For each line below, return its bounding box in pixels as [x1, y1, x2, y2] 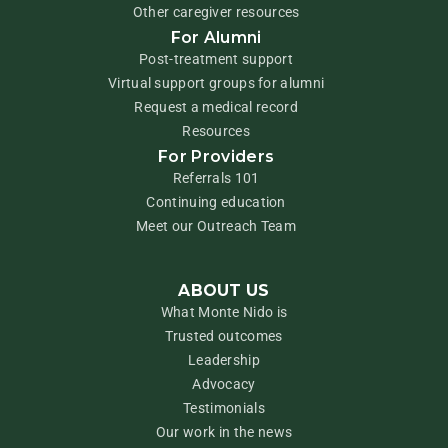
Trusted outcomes [165, 328, 283, 345]
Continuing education [146, 193, 286, 210]
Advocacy [192, 375, 256, 392]
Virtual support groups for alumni [107, 75, 325, 92]
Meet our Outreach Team [136, 217, 297, 234]
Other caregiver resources [132, 4, 300, 21]
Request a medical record [134, 99, 298, 116]
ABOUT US [178, 281, 270, 301]
